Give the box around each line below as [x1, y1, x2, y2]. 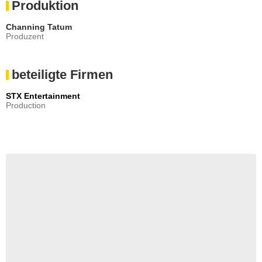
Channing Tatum [6, 22, 72, 32]
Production [6, 100, 46, 110]
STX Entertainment [6, 91, 80, 101]
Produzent [6, 31, 44, 41]
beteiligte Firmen [12, 67, 113, 82]
